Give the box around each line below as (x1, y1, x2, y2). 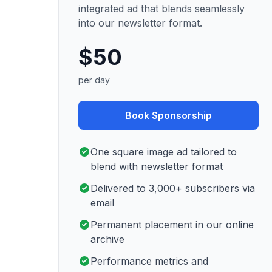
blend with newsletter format (90, 160, 223, 172)
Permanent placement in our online (90, 219, 254, 231)
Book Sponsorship (124, 109, 212, 121)
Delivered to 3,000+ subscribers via (90, 182, 255, 194)
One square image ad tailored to (90, 146, 237, 158)
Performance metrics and (90, 255, 208, 267)
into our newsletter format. (78, 17, 202, 29)
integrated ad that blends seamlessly (78, 2, 245, 15)
